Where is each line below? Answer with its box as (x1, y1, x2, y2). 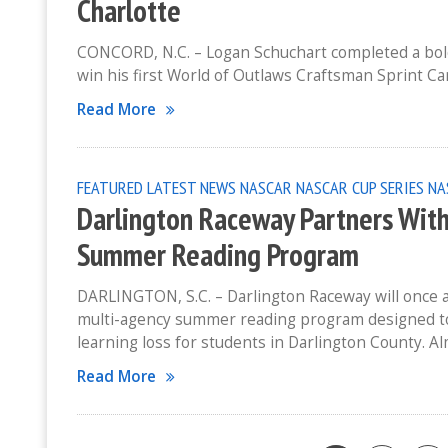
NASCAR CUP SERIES (296, 175, 424, 199)
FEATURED (77, 175, 143, 199)
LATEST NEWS (147, 175, 236, 199)
